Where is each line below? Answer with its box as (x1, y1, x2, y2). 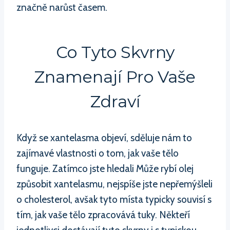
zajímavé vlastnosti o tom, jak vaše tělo (16, 147, 179, 160)
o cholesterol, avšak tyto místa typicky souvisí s (16, 194, 212, 206)
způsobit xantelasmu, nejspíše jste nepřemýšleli (16, 178, 213, 190)
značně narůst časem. (16, 2, 107, 14)
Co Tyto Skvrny (55, 42, 175, 63)
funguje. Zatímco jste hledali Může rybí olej (16, 163, 194, 175)
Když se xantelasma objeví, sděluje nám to (16, 132, 192, 144)
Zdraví (90, 91, 140, 112)
